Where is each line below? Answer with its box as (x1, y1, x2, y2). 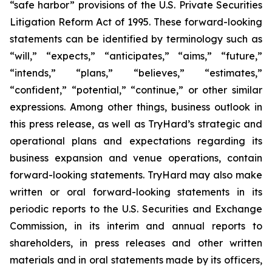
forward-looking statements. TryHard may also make (10, 168, 262, 181)
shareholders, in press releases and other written (10, 236, 262, 249)
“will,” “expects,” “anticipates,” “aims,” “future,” (10, 49, 262, 62)
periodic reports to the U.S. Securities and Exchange (10, 202, 262, 215)
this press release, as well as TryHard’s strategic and (10, 117, 262, 130)
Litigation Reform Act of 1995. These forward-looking (10, 15, 262, 28)
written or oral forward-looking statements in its (10, 185, 262, 198)
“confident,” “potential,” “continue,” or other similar (10, 83, 262, 96)
